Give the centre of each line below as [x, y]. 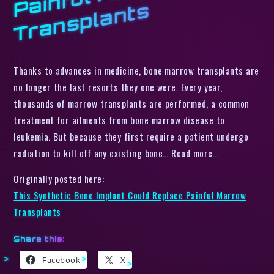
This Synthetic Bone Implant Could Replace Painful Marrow [130, 195]
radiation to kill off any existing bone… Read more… [116, 153]
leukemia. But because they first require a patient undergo [131, 136]
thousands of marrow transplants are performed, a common [131, 103]
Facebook [61, 260]
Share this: [39, 239]
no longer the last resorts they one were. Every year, [118, 87]
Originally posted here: [59, 179]
